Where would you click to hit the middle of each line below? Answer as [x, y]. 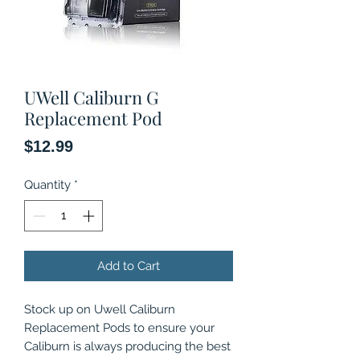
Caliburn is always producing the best [127, 346]
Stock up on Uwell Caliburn [100, 309]
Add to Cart [129, 266]
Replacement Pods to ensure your [119, 327]
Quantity [47, 185]
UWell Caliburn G [91, 97]
